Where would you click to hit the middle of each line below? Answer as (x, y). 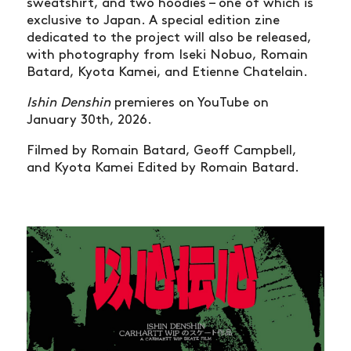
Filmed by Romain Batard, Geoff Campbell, (161, 151)
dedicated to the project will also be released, (169, 38)
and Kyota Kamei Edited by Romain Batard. (163, 168)
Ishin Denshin (69, 103)
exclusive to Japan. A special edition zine (153, 21)
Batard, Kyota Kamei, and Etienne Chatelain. (167, 72)
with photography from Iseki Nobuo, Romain (167, 55)
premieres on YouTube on (190, 103)
